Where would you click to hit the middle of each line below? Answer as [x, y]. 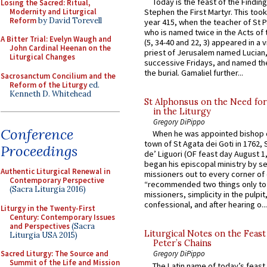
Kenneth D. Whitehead [50, 94]
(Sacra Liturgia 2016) [48, 189]
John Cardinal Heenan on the [60, 48]
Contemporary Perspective [57, 180]
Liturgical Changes [42, 57]
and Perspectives [40, 226]
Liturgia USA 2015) [44, 235]
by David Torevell [69, 20]
